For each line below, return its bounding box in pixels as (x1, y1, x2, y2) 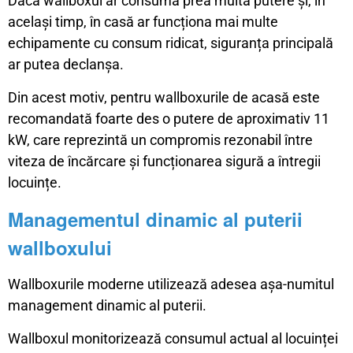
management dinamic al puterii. (8, 296, 206, 314)
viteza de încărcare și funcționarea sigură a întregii (8, 152, 321, 169)
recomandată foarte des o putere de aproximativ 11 (8, 110, 329, 127)
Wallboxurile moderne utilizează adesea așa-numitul (8, 275, 334, 292)
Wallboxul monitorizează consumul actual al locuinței (8, 329, 338, 347)
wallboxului (8, 233, 112, 261)
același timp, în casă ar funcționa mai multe (8, 13, 278, 30)
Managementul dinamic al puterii (8, 205, 303, 232)
